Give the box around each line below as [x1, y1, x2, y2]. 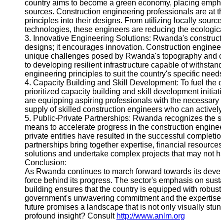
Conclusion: [25, 158, 67, 167]
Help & [16, 7, 40, 15]
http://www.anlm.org [116, 212, 185, 220]
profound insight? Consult [25, 212, 116, 220]
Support [16, 16, 43, 24]
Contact [16, 34, 43, 42]
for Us [21, 94, 41, 102]
